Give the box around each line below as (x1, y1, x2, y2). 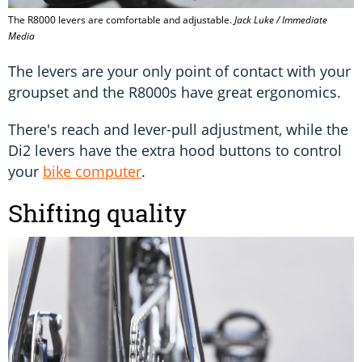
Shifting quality (8, 196, 187, 229)
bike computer (43, 161, 141, 181)
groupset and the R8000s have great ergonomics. (8, 82, 341, 102)
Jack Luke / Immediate (234, 12, 327, 27)
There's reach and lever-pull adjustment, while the (8, 119, 348, 139)
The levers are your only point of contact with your (8, 61, 351, 81)
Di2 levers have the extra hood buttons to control (8, 140, 342, 160)
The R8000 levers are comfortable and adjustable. (8, 12, 234, 27)
